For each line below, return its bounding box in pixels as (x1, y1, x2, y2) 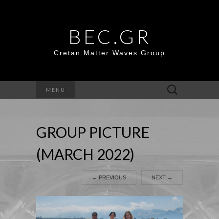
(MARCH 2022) (36, 145, 134, 163)
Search (162, 83, 182, 90)
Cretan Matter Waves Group (54, 49, 165, 57)
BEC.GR (68, 25, 151, 48)
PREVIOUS (97, 175, 126, 180)
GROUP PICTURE (36, 123, 150, 141)
